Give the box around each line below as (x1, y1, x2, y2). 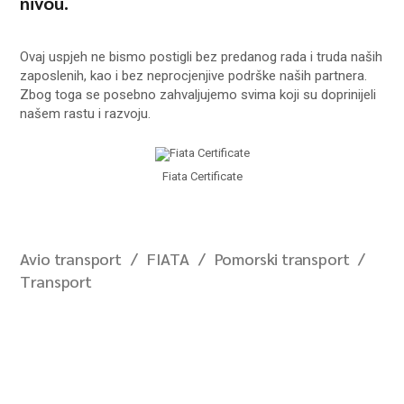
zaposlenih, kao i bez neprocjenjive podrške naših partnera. (20, 67, 368, 84)
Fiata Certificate (161, 170, 243, 184)
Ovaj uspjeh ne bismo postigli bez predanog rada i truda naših (20, 48, 383, 65)
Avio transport (20, 248, 122, 270)
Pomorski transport (214, 248, 350, 270)
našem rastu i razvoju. (20, 105, 151, 122)
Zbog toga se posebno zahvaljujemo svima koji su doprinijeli (20, 86, 377, 103)
